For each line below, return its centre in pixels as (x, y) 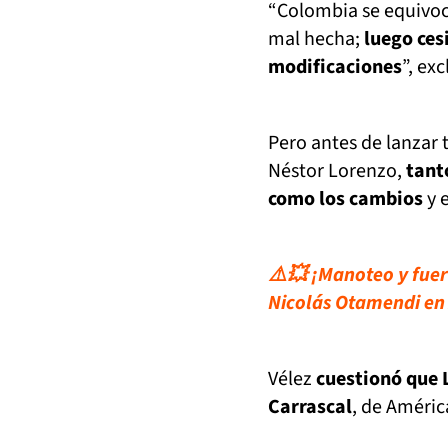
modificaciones (335, 67)
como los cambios (345, 199)
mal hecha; (316, 39)
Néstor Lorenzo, (337, 171)
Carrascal (310, 407)
